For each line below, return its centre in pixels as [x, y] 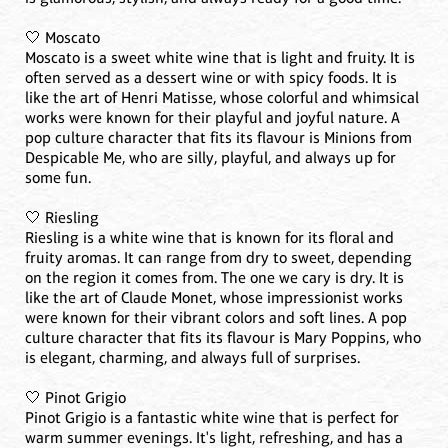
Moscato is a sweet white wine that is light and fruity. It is [220, 58]
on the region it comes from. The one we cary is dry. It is [214, 278]
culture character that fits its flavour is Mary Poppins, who [223, 338]
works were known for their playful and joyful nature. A [212, 118]
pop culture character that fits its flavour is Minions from [218, 138]
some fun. [58, 178]
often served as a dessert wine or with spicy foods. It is [211, 78]
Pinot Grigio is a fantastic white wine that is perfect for [212, 418]
